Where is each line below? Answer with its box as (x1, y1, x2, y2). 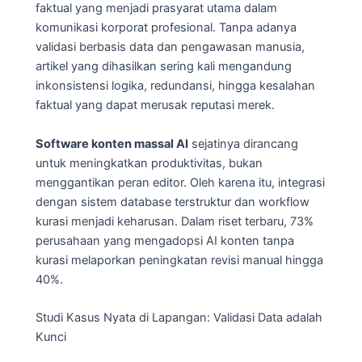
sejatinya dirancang (188, 136, 298, 151)
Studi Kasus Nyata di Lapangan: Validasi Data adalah (36, 309, 322, 325)
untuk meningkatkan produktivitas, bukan (36, 155, 263, 170)
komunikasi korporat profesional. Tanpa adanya (36, 20, 297, 36)
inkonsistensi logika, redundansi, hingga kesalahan (36, 78, 315, 94)
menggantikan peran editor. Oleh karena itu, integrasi (36, 175, 325, 190)
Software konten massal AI (36, 136, 188, 151)
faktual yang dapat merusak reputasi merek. (36, 98, 275, 113)
